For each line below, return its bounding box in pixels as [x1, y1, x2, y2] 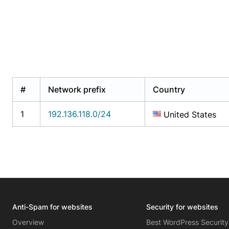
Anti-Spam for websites [12, 202, 93, 211]
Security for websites [146, 202, 219, 211]
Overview [12, 218, 44, 226]
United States [164, 109, 216, 120]
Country [153, 84, 185, 95]
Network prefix [48, 84, 106, 95]
